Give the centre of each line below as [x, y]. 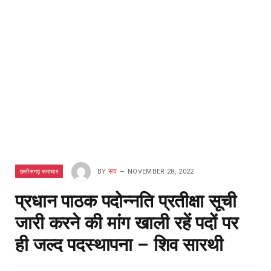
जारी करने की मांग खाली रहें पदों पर [127, 223]
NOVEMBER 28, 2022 [161, 171]
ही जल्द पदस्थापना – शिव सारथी [119, 245]
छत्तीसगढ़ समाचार [39, 171]
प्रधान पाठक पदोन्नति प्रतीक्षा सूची [126, 201]
